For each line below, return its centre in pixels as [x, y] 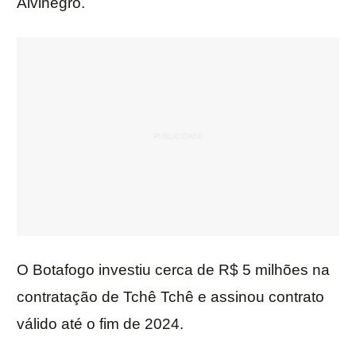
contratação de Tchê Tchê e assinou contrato [170, 297]
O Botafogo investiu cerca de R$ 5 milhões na [173, 270]
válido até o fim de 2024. [100, 324]
